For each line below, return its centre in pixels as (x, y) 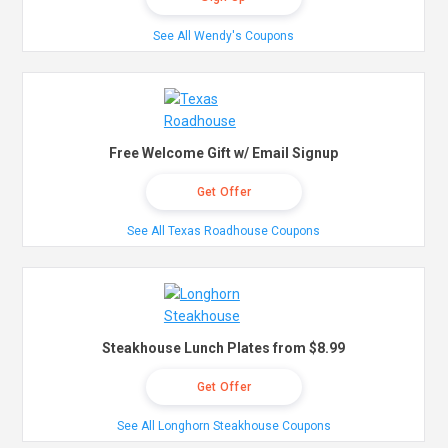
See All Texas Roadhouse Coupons (224, 231)
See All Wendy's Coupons (224, 36)
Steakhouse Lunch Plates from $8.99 (224, 348)
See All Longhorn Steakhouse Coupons (223, 426)
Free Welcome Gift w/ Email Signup (224, 153)
